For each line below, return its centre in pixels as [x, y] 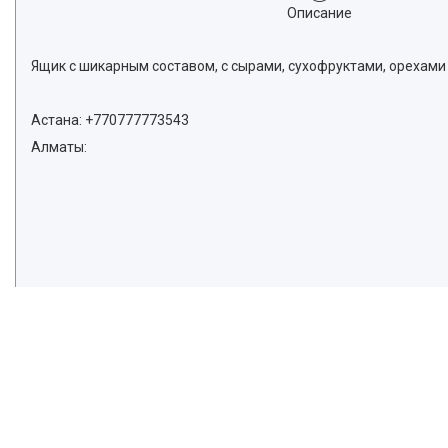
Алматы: [59, 147]
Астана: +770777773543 [110, 120]
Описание [319, 13]
